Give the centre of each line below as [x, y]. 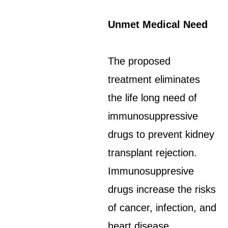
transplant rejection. [153, 153]
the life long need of [153, 98]
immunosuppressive [153, 116]
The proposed [139, 61]
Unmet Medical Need [158, 24]
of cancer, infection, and [162, 208]
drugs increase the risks [162, 189]
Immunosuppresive [151, 171]
